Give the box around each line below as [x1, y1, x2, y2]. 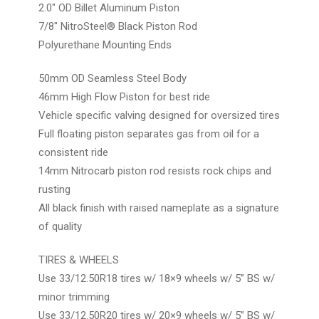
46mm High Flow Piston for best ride [38, 90, 210, 103]
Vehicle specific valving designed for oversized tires [38, 108, 280, 122]
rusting [38, 182, 70, 196]
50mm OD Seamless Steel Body [38, 71, 187, 85]
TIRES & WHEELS [38, 253, 119, 266]
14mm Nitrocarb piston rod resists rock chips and [38, 164, 271, 177]
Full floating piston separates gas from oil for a [38, 127, 259, 140]
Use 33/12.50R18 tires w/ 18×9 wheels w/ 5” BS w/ [38, 271, 275, 285]
